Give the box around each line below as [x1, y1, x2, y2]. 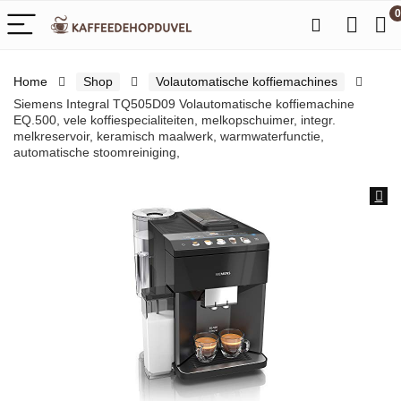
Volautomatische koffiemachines [156, 74, 337, 89]
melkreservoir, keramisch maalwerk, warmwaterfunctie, [13, 129, 324, 143]
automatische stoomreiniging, [13, 145, 180, 159]
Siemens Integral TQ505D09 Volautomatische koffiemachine [13, 97, 354, 111]
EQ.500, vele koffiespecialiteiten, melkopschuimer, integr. [13, 113, 336, 127]
